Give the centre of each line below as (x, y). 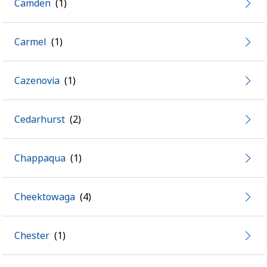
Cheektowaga (45, 197)
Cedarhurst (40, 119)
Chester (32, 235)
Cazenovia (37, 80)
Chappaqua (40, 158)
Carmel (30, 42)
